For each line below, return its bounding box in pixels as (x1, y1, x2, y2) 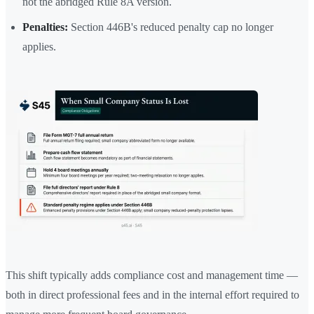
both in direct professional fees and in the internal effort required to (6, 289, 299, 301)
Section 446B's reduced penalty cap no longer (68, 21, 273, 34)
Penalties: (22, 21, 68, 34)
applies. (22, 41, 56, 53)
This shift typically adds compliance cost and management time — (6, 269, 298, 282)
